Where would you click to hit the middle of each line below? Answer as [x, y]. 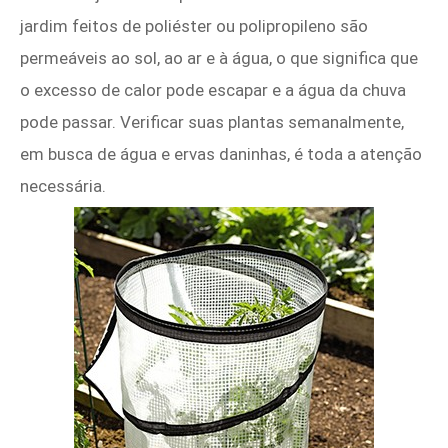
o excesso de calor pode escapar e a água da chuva [213, 90]
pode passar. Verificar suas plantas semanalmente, [212, 122]
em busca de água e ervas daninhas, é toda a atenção [221, 154]
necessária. [63, 186]
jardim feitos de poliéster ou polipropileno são [194, 26]
